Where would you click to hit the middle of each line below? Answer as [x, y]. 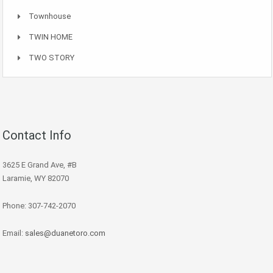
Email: [14, 233]
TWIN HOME [51, 37]
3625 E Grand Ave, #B [40, 165]
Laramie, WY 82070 [36, 178]
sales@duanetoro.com [65, 233]
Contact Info [37, 135]
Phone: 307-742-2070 [39, 206]
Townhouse [50, 16]
